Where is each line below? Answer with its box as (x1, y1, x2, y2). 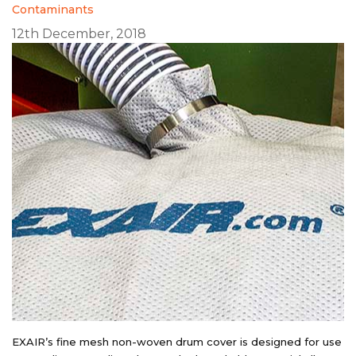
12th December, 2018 (12, 25, 146, 41)
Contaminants (12, 2, 94, 17)
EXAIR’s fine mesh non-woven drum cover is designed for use (12, 335, 342, 348)
